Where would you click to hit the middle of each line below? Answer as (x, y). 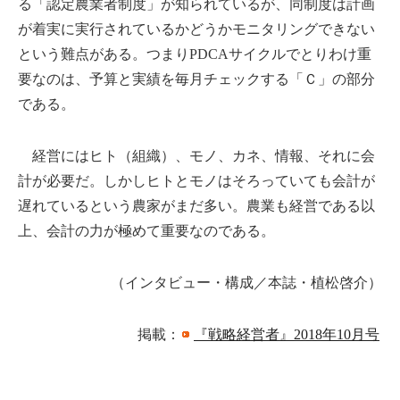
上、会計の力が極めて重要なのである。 (146, 230)
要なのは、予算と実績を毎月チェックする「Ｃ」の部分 (196, 79)
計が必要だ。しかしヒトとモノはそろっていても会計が (196, 180)
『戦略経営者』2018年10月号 (287, 334)
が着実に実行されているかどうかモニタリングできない (196, 29)
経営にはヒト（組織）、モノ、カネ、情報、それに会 (196, 155)
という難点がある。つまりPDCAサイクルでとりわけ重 (195, 54)
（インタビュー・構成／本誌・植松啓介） (246, 282)
